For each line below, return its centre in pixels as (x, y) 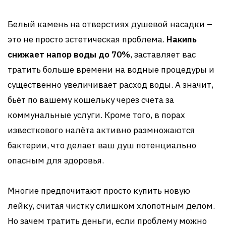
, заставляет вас (163, 54)
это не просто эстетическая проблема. (87, 39)
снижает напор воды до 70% (69, 54)
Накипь (182, 39)
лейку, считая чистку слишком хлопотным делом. (111, 206)
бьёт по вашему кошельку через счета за (91, 100)
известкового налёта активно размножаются (101, 130)
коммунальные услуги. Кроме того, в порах (96, 115)
